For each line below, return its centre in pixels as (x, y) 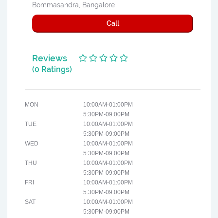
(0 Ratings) (52, 70)
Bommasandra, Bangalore (73, 5)
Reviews (50, 58)
